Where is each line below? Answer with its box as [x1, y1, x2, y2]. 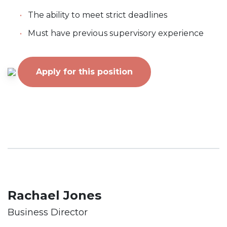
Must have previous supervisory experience [28, 28, 204, 39]
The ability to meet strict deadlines [28, 10, 167, 20]
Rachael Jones [8, 188, 101, 203]
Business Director [8, 207, 88, 218]
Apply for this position [36, 67, 133, 77]
